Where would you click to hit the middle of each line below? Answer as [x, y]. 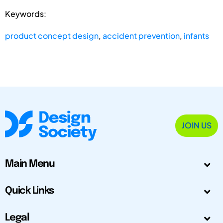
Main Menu [30, 164]
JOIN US [197, 125]
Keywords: [26, 13]
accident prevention [141, 35]
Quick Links [29, 191]
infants [196, 35]
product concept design [52, 35]
